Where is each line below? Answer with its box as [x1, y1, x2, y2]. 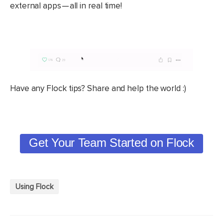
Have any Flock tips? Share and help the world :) [10, 83, 186, 94]
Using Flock [15, 182, 53, 192]
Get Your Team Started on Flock [29, 136, 194, 150]
